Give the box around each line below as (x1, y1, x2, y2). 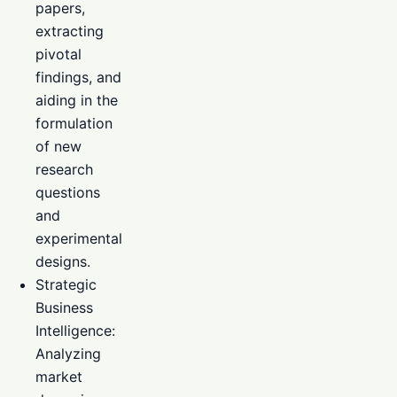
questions (35, 183, 100, 201)
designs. (35, 252, 90, 270)
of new (35, 136, 82, 155)
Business (35, 298, 93, 316)
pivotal (35, 44, 82, 63)
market (35, 367, 82, 385)
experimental (35, 229, 122, 247)
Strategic (35, 275, 97, 293)
